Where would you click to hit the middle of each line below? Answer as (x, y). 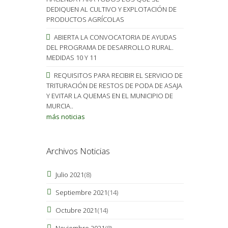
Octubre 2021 (76, 210)
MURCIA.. (60, 106)
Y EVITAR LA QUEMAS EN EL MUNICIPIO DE (109, 95)
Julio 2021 (69, 174)
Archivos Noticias (78, 151)
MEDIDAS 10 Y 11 (71, 57)
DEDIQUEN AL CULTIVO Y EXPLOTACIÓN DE (111, 9)
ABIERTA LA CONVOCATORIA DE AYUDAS (114, 37)
